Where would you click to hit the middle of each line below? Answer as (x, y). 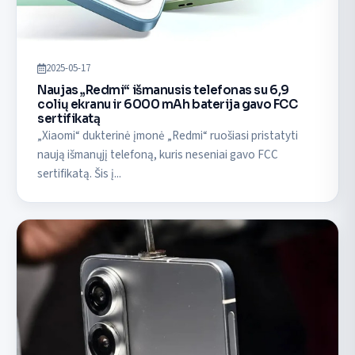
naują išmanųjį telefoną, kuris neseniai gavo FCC (158, 155)
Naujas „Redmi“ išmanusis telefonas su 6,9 (163, 90)
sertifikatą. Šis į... (80, 174)
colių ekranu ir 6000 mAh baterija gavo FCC (168, 105)
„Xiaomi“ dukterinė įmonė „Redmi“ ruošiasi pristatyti (168, 136)
